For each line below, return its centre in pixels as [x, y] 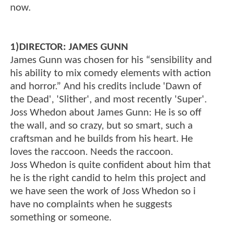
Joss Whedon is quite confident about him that [110, 165]
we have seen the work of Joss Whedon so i [103, 192]
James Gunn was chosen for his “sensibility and [111, 61]
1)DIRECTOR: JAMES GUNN [69, 47]
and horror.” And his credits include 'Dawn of [106, 87]
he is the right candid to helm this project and [108, 179]
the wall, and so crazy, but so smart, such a [101, 126]
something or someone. [61, 218]
